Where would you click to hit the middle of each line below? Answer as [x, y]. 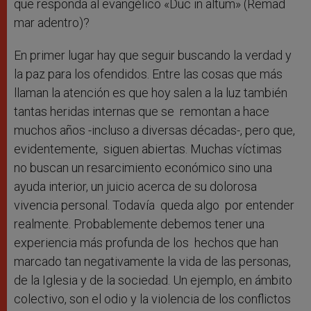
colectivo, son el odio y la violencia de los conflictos [152, 299]
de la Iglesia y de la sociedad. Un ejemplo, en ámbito [153, 280]
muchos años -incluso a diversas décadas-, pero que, [154, 131]
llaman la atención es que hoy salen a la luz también [151, 93]
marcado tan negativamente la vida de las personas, [152, 262]
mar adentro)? [53, 23]
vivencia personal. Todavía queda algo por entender [154, 205]
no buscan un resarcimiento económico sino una [143, 168]
